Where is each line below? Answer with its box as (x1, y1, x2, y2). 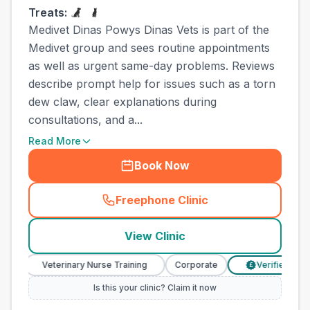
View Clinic (125, 229, 185, 243)
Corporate (152, 259, 196, 270)
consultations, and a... (28, 113, 143, 127)
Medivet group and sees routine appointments (28, 41, 270, 55)
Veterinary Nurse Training (19, 259, 125, 270)
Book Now (134, 158, 190, 172)
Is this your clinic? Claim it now (93, 282, 217, 293)
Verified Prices (234, 259, 296, 270)
